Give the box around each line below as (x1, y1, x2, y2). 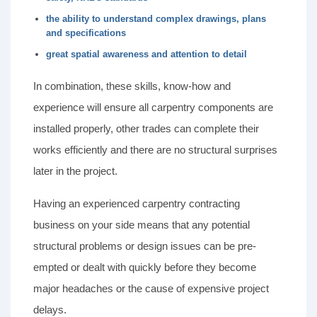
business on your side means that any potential (33, 219, 250, 231)
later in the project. (33, 165, 117, 178)
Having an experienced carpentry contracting (33, 197, 240, 210)
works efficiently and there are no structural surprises (33, 144, 277, 156)
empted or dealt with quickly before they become (33, 261, 256, 274)
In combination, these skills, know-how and (33, 80, 231, 93)
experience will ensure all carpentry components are (33, 101, 273, 114)
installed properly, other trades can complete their (33, 122, 259, 135)
